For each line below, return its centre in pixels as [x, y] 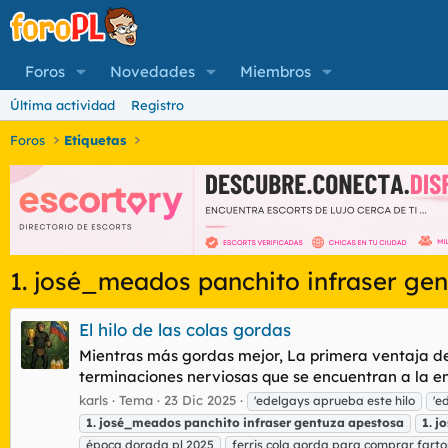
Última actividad [62, 105]
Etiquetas [95, 140]
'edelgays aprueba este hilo [334, 400]
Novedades [152, 71]
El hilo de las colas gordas [185, 330]
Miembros [275, 71]
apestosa [376, 422]
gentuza [319, 422]
